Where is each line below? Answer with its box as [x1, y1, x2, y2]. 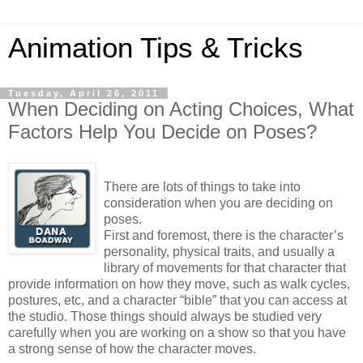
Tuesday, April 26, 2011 [8, 88, 160, 98]
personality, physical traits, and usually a [104, 244, 335, 258]
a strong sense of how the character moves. [8, 341, 256, 356]
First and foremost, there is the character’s [104, 228, 344, 242]
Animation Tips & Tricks [8, 32, 303, 63]
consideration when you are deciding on [104, 195, 333, 210]
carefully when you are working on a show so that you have [8, 325, 346, 340]
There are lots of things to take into [104, 179, 301, 194]
